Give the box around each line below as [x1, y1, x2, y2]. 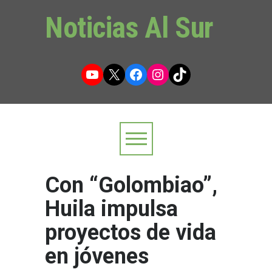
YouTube [84, 65, 141, 82]
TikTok [172, 65, 213, 82]
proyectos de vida [45, 220, 216, 245]
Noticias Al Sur [45, 10, 214, 45]
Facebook [128, 65, 191, 82]
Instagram [150, 65, 214, 82]
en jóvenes [45, 243, 149, 269]
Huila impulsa [45, 196, 178, 222]
